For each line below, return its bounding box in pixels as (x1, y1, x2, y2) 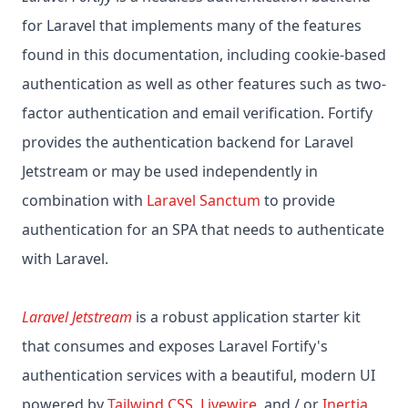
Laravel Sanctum (147, 190, 260, 211)
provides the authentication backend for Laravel (22, 132, 353, 153)
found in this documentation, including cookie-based (22, 45, 386, 66)
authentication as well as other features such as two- (22, 74, 386, 95)
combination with (22, 190, 147, 211)
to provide (260, 190, 335, 211)
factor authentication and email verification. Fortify (22, 103, 372, 124)
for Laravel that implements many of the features (22, 15, 362, 36)
